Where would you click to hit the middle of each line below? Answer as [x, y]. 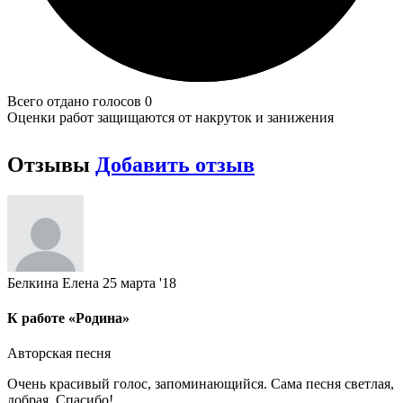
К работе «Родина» [68, 318]
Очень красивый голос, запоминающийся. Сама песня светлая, [201, 384]
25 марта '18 [139, 282]
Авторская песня [59, 354]
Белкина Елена [53, 282]
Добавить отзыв [175, 164]
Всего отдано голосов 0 [80, 101]
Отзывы [51, 164]
